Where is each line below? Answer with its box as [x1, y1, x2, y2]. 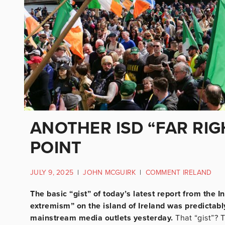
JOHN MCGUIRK [83, 168, 136, 177]
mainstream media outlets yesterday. [30, 212, 175, 223]
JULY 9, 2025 [30, 168, 73, 177]
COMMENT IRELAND [145, 168, 212, 177]
